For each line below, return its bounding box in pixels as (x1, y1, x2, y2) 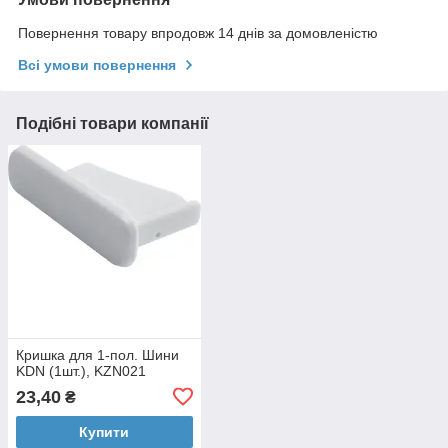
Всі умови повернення (18, 57, 176, 74)
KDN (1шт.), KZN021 (16, 362, 146, 379)
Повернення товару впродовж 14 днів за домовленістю (18, 25, 378, 42)
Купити (79, 423, 130, 440)
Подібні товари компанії (16, 115, 209, 133)
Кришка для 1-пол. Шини (16, 346, 179, 363)
